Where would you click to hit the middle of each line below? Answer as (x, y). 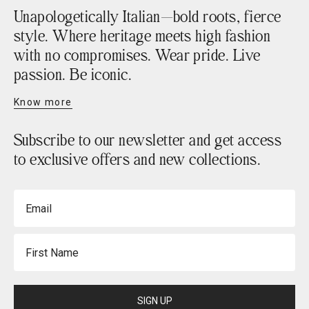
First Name (40, 240)
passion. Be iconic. (73, 74)
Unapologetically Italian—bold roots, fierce (148, 17)
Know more (43, 102)
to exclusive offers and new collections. (138, 159)
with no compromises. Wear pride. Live (137, 55)
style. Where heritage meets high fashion (142, 36)
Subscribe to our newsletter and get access (148, 140)
